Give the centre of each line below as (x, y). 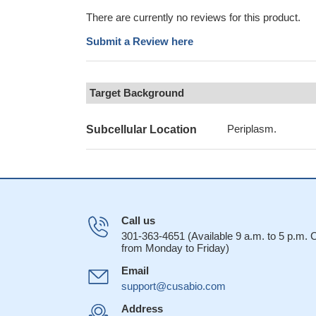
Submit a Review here (140, 41)
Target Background (137, 93)
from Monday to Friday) (175, 248)
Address (142, 309)
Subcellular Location (141, 129)
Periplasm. (252, 129)
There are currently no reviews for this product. (193, 17)
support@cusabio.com (174, 286)
